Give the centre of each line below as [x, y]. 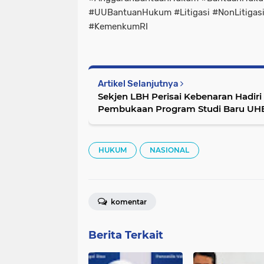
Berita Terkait [126, 235]
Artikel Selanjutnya [139, 83]
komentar [128, 202]
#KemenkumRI [118, 26]
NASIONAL [169, 150]
